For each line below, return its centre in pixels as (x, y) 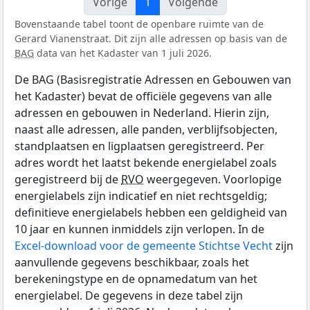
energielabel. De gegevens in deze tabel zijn (129, 296)
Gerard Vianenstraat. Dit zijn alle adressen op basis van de (151, 39)
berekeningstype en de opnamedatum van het (136, 279)
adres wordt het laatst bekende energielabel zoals (146, 163)
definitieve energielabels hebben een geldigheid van (151, 213)
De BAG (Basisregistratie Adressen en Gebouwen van (153, 80)
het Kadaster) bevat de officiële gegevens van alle (143, 97)
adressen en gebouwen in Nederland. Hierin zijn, (142, 113)
